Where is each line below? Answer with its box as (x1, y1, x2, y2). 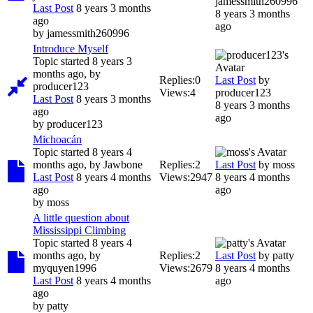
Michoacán (33, 133, 82, 145)
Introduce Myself (33, 42, 108, 54)
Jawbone (103, 158, 143, 170)
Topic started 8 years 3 (33, 54, 132, 67)
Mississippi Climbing (33, 224, 126, 236)
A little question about (33, 211, 129, 224)
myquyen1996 (33, 261, 96, 274)
